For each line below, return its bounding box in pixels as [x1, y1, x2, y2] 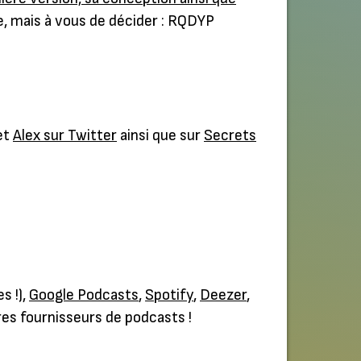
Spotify [145, 286, 193, 305]
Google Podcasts [29, 286, 139, 305]
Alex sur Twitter [13, 126, 117, 145]
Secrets [204, 126, 256, 145]
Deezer [200, 286, 247, 305]
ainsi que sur [117, 126, 204, 145]
